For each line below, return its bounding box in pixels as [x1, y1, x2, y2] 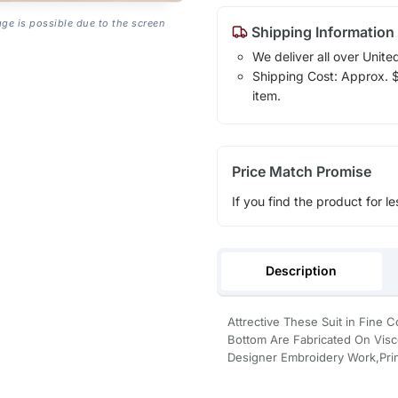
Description [266, 262, 338, 278]
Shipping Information [247, 22, 394, 41]
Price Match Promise [231, 162, 371, 180]
